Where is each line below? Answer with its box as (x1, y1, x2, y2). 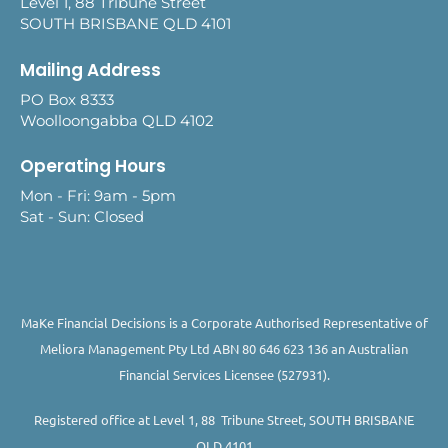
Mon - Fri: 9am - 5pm (20, 186, 176, 206)
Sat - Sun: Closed (20, 207, 144, 227)
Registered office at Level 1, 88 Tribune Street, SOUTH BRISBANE (34, 411, 414, 429)
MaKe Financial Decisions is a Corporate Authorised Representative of (20, 313, 428, 331)
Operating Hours (20, 154, 166, 179)
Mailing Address (20, 57, 161, 82)
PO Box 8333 (20, 89, 114, 109)
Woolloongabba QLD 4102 (20, 110, 214, 130)
